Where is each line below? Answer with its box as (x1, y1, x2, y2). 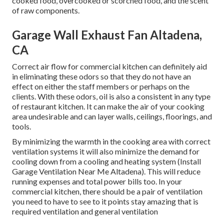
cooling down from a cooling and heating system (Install (12, 156, 201, 166)
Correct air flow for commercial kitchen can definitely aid (12, 61, 207, 71)
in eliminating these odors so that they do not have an (12, 71, 191, 81)
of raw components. (12, 5, 79, 15)
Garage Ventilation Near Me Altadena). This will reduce (12, 166, 200, 176)
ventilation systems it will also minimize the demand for (12, 146, 199, 156)
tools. (12, 121, 31, 131)
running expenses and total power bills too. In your (12, 176, 182, 186)
